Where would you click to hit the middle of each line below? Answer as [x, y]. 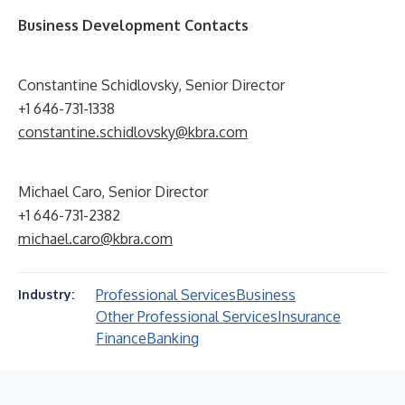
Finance [121, 338]
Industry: [46, 294]
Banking [173, 338]
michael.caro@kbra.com [95, 239]
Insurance [309, 316]
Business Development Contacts [133, 25]
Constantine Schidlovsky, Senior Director [151, 85]
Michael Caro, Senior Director [113, 192]
